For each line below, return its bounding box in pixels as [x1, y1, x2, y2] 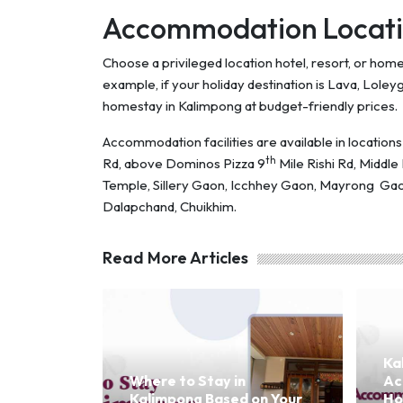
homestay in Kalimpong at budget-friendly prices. [103, 97, 398, 115]
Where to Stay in [130, 372, 246, 390]
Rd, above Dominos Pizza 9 [103, 155, 265, 173]
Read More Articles [103, 247, 248, 269]
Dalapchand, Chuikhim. [103, 198, 237, 216]
